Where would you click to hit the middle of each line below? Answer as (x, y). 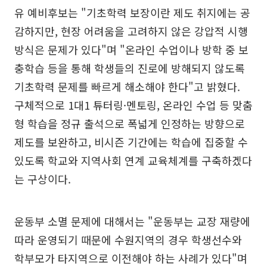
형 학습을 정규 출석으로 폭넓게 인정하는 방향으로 (130, 123)
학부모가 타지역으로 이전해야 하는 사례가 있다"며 (131, 258)
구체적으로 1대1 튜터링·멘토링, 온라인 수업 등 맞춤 (133, 105)
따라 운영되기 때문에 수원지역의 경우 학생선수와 (128, 240)
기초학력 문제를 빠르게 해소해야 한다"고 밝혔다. (127, 86)
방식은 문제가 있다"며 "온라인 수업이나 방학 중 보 (131, 49)
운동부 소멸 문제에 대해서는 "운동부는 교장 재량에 (132, 221)
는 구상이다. (43, 179)
